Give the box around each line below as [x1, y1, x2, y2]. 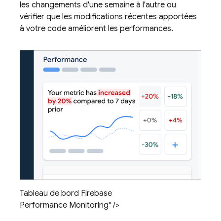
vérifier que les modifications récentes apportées [20, 12, 197, 22]
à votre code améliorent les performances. [20, 24, 173, 34]
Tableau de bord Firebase [20, 188, 112, 199]
